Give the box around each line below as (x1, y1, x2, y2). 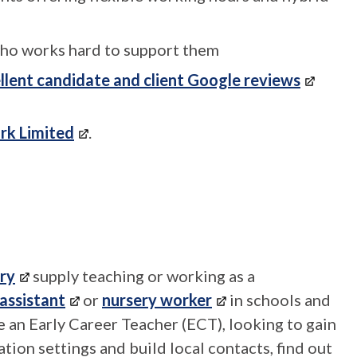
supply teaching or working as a (29, 266, 255, 285)
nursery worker (102, 290, 212, 309)
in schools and (226, 290, 331, 309)
